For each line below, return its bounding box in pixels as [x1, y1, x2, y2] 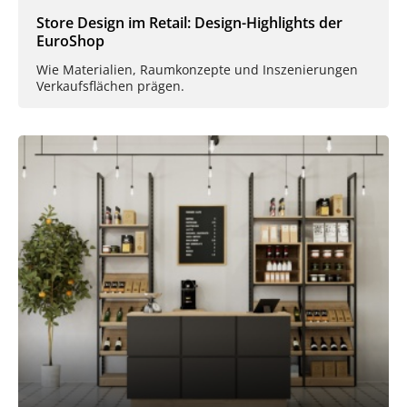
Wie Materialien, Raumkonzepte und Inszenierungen [36, 60, 358, 78]
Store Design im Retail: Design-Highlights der [36, 13, 342, 34]
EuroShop [36, 31, 104, 52]
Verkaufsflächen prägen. [36, 76, 184, 94]
